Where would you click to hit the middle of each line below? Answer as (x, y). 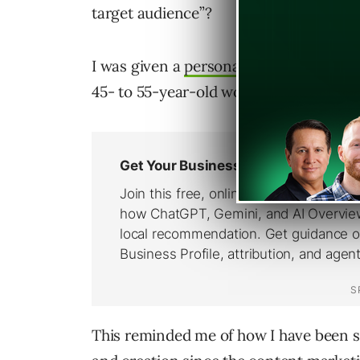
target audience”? (152, 12)
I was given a (138, 65)
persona (212, 65)
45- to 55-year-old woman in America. (223, 91)
